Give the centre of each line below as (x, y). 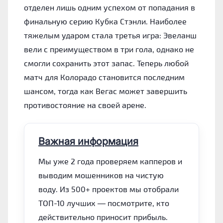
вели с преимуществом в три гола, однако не (109, 49)
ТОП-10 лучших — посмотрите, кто (104, 203)
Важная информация (88, 141)
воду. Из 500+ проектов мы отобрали (109, 189)
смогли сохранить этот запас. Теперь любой (106, 63)
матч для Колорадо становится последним (104, 77)
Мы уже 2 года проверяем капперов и (110, 161)
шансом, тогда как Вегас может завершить (106, 91)
